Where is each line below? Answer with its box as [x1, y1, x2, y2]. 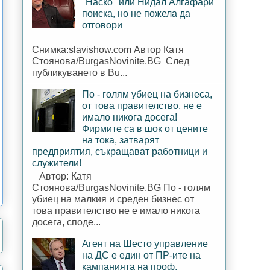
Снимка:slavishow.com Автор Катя [32, 44, 184, 55]
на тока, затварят [82, 134, 160, 145]
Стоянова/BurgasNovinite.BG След [32, 55, 189, 66]
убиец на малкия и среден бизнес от [32, 193, 194, 204]
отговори [82, 19, 123, 30]
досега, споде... [32, 216, 101, 227]
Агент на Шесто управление [82, 238, 209, 249]
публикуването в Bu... [32, 67, 127, 78]
